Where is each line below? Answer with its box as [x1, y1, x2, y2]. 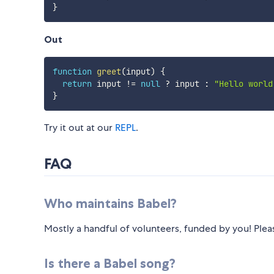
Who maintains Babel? [44, 196, 177, 212]
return [62, 78, 92, 90]
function [52, 66, 92, 78]
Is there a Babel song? [44, 256, 176, 272]
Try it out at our [44, 121, 115, 135]
